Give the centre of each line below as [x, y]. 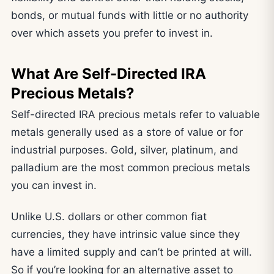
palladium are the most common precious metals [131, 168]
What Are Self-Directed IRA [109, 74]
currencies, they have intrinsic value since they [125, 234]
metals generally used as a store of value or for [127, 132]
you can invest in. [54, 186]
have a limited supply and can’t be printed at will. [131, 252]
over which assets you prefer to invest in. [112, 33]
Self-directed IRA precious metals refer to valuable [135, 115]
